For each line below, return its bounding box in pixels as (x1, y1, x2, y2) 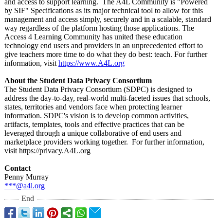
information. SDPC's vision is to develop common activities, (4, 111, 189, 120)
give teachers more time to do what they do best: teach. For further (4, 50, 207, 58)
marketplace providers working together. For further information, (4, 138, 204, 146)
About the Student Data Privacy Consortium (4, 76, 152, 85)
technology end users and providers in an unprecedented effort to (4, 41, 203, 50)
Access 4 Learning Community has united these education (4, 33, 182, 41)
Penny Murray (4, 173, 49, 181)
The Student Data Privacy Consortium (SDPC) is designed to (4, 85, 192, 93)
